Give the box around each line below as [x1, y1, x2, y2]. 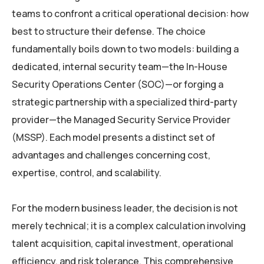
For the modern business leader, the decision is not [12, 202, 238, 215]
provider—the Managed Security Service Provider [12, 113, 230, 127]
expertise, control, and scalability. [12, 166, 161, 180]
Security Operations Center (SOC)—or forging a [12, 78, 223, 91]
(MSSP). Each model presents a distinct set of [12, 131, 215, 144]
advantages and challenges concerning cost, [12, 148, 210, 162]
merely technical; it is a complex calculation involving [12, 219, 246, 233]
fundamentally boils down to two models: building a [12, 42, 239, 56]
